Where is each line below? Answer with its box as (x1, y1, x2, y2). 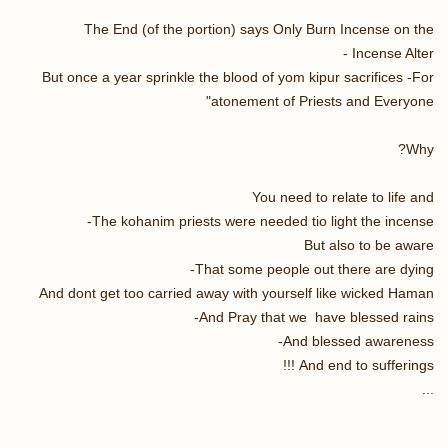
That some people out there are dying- (195, 260, 434, 277)
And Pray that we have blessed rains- (199, 308, 434, 325)
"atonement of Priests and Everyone (206, 92, 434, 109)
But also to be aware (304, 236, 434, 253)
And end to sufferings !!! (299, 356, 434, 373)
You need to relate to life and (252, 188, 434, 205)
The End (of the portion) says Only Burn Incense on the (84, 20, 434, 37)
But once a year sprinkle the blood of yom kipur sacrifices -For (42, 68, 434, 85)
